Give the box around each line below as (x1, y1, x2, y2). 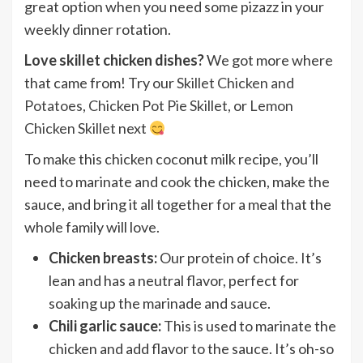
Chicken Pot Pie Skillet (88, 96, 228, 114)
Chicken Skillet (24, 119, 116, 137)
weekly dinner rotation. (24, 20, 171, 38)
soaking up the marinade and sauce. (49, 294, 271, 312)
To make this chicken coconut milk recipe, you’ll (24, 150, 318, 168)
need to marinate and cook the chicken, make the (24, 173, 330, 190)
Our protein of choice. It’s (157, 249, 322, 267)
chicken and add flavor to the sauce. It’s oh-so (49, 340, 334, 357)
